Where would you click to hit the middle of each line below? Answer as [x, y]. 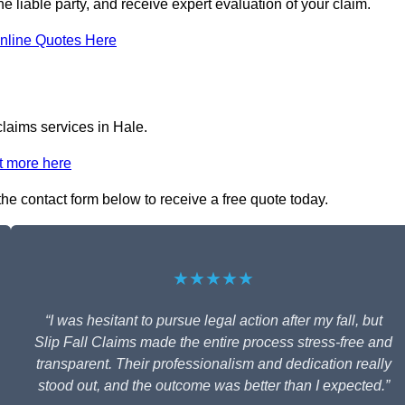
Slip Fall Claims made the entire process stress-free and [213, 343]
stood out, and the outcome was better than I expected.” [213, 386]
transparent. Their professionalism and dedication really [213, 364]
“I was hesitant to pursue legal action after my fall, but [213, 321]
